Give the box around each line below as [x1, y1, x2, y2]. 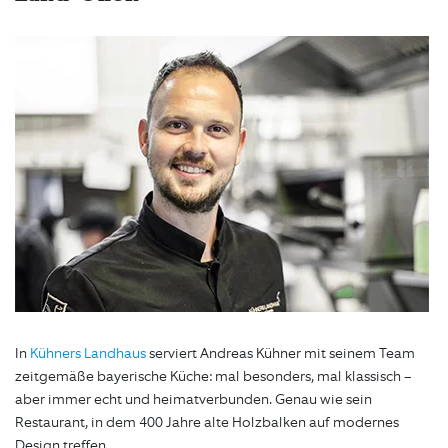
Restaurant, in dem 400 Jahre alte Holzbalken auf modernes [15, 413, 399, 433]
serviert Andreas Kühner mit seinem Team [146, 344, 415, 364]
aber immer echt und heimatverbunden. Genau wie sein [15, 390, 372, 410]
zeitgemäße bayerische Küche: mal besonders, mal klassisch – [15, 367, 411, 387]
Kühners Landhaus [30, 344, 146, 364]
